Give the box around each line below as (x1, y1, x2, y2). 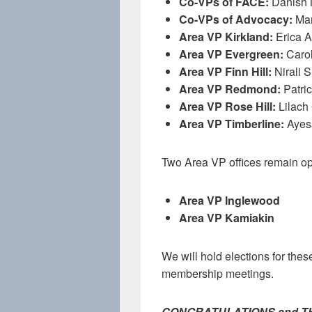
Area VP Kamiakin (179, 210, 274, 226)
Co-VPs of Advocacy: (179, 11, 292, 27)
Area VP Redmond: (179, 81, 281, 97)
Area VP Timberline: (179, 116, 284, 132)
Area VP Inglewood (179, 192, 280, 208)
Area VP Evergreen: (179, 46, 283, 62)
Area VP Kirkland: (179, 29, 273, 45)
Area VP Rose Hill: (179, 98, 276, 114)
